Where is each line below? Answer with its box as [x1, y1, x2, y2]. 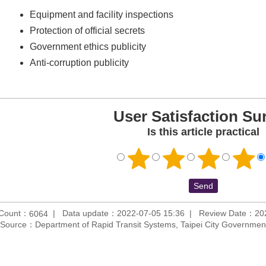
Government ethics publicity [29, 41, 146, 52]
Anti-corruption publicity [29, 57, 129, 68]
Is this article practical [147, 125, 259, 138]
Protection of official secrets [29, 25, 145, 36]
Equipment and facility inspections [29, 9, 173, 20]
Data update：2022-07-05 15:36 [62, 208, 185, 218]
